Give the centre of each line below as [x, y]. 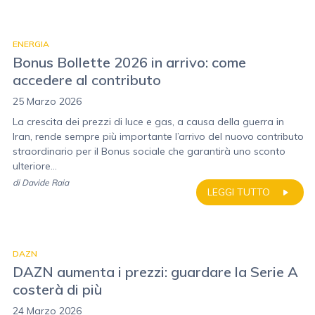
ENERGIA [31, 44]
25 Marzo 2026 [47, 101]
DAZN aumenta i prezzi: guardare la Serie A [155, 272]
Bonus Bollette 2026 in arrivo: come [129, 62]
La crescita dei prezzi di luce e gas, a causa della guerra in [148, 122]
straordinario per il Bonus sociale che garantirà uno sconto [149, 151]
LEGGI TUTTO [239, 192]
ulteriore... [35, 166]
